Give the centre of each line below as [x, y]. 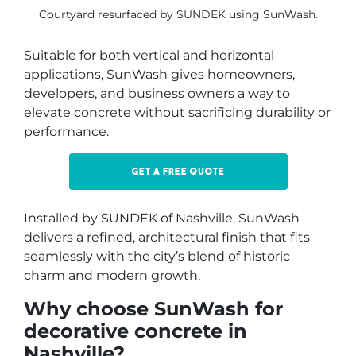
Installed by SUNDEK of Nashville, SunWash [162, 219]
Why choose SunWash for [153, 308]
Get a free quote [178, 172]
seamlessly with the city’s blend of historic [157, 257]
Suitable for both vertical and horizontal [149, 56]
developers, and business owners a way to [157, 94]
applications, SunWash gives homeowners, [159, 75]
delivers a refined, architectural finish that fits [167, 238]
